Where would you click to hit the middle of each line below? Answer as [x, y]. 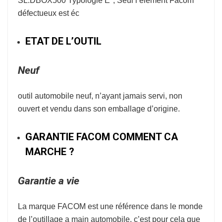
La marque [38, 206]
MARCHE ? [50, 152]
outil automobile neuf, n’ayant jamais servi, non [100, 96]
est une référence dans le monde [144, 206]
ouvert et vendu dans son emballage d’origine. [99, 109]
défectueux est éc [49, 13]
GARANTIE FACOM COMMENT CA [102, 137]
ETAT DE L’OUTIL [63, 41]
